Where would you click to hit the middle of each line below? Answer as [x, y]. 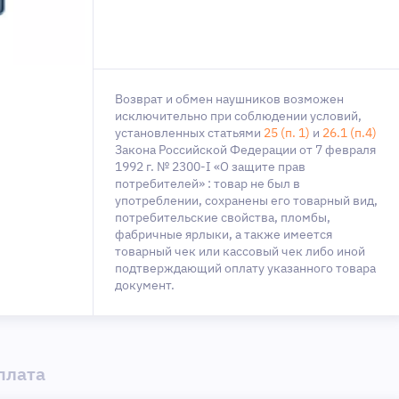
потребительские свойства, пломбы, [223, 217]
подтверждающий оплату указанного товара [245, 268]
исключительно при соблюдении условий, [238, 116]
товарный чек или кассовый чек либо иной [240, 251]
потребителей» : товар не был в [208, 183]
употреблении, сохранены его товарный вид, [246, 200]
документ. [145, 285]
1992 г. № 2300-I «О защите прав [210, 167]
